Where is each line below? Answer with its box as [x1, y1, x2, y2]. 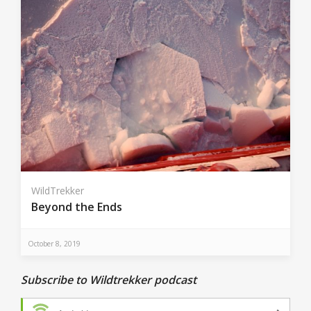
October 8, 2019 [28, 239, 81, 249]
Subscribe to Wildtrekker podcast [21, 271, 196, 287]
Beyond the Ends [31, 199, 122, 215]
